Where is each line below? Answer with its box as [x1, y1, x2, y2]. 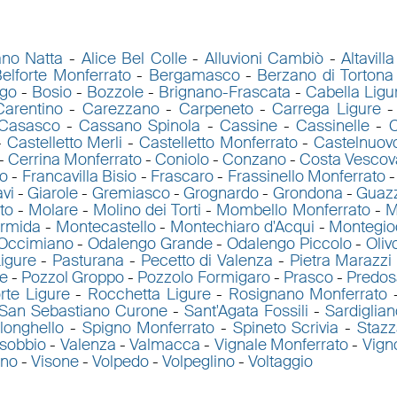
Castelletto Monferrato [138, 132, 298, 154]
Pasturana [52, 250, 125, 272]
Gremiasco [91, 183, 170, 205]
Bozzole [87, 82, 144, 104]
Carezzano [82, 98, 160, 121]
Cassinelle [296, 115, 370, 137]
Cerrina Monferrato [7, 149, 143, 171]
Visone [30, 351, 79, 373]
